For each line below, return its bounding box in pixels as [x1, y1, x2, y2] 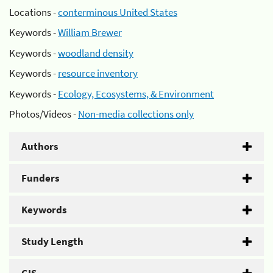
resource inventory [58, 66, 138, 80]
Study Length [21, 235, 83, 248]
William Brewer [58, 26, 122, 39]
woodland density [58, 46, 133, 60]
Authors [21, 140, 58, 153]
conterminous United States [58, 5, 177, 19]
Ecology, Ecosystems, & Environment [58, 87, 214, 101]
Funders [21, 171, 60, 185]
